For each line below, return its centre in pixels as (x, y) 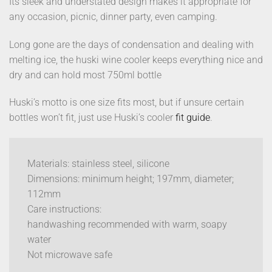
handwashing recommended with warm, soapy (127, 225)
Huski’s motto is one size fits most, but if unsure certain (127, 103)
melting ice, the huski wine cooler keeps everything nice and (136, 59)
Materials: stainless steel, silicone (98, 164)
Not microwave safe (70, 255)
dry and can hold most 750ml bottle (85, 75)
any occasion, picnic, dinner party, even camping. (113, 16)
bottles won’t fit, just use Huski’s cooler (92, 118)
